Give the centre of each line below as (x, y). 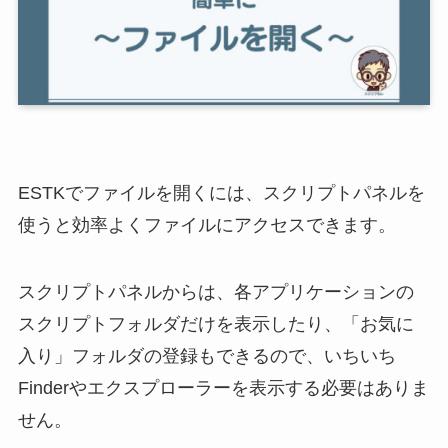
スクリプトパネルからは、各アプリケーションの (215, 292)
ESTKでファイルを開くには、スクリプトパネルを (221, 192)
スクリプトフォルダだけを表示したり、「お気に (215, 324)
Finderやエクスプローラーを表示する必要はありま (223, 388)
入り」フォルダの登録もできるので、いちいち (206, 356)
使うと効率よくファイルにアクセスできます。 (206, 224)
